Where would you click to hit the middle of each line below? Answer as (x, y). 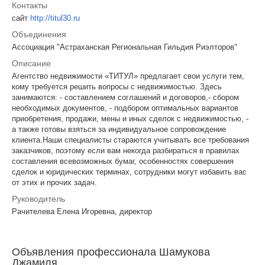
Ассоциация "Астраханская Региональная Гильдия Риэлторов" (125, 47)
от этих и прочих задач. (54, 183)
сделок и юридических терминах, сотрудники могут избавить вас (129, 172)
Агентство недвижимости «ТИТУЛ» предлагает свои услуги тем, (128, 76)
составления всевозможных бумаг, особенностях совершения (123, 161)
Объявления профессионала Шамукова (111, 252)
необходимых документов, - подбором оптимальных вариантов (125, 108)
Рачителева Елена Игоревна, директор (82, 212)
